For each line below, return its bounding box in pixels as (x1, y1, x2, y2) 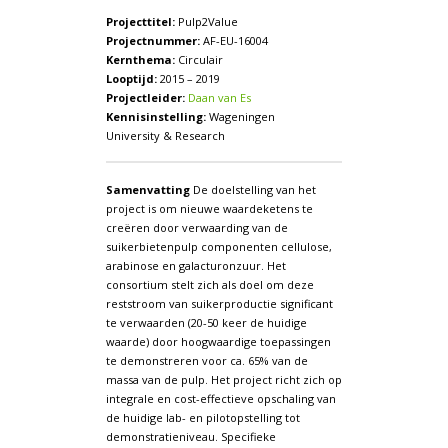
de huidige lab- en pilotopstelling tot (105, 409, 300, 425)
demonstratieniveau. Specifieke (105, 428, 276, 444)
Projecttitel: (105, 13, 175, 29)
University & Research (105, 127, 225, 143)
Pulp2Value (174, 13, 238, 29)
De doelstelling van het (189, 181, 316, 197)
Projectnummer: (105, 32, 200, 48)
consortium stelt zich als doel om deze (105, 276, 314, 292)
